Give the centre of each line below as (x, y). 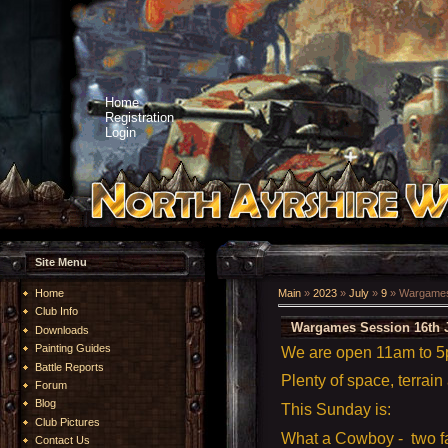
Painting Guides (73, 348)
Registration (139, 117)
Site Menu (61, 262)
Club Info (56, 311)
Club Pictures (67, 421)
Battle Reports (69, 366)
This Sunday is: (336, 409)
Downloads (62, 329)
